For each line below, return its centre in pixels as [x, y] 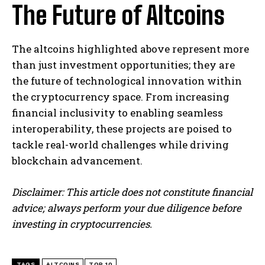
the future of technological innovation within [127, 80]
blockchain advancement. [77, 160]
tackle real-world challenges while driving [120, 144]
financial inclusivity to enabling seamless [117, 112]
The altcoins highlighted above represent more [130, 49]
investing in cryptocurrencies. [82, 224]
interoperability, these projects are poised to [122, 128]
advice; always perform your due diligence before [127, 208]
